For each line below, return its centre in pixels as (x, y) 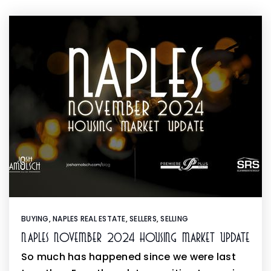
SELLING (174, 219)
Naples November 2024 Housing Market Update (135, 238)
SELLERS (143, 219)
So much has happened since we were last (129, 257)
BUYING (35, 219)
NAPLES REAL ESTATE (89, 219)
